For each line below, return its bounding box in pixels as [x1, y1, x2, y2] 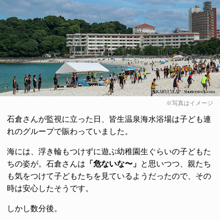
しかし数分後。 [7, 204, 62, 213]
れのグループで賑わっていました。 [7, 127, 133, 136]
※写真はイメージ [166, 99, 213, 107]
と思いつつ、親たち [140, 159, 211, 168]
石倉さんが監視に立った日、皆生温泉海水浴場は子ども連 [7, 114, 211, 123]
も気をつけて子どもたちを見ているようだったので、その [7, 171, 211, 180]
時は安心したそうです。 [7, 184, 93, 192]
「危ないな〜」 [85, 159, 140, 168]
